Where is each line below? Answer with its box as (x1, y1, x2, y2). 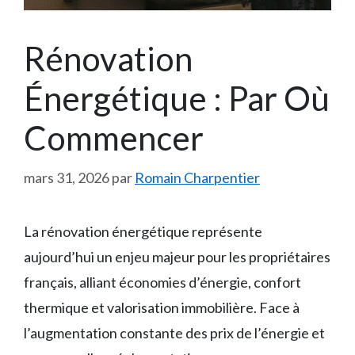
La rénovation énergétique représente (24, 222, 262, 240)
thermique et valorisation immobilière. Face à (24, 298, 300, 316)
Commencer (24, 117, 204, 158)
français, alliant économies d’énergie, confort (24, 273, 301, 291)
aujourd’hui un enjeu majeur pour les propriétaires (24, 247, 330, 265)
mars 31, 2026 (24, 168, 109, 186)
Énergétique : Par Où (24, 78, 330, 118)
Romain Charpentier (135, 168, 260, 186)
